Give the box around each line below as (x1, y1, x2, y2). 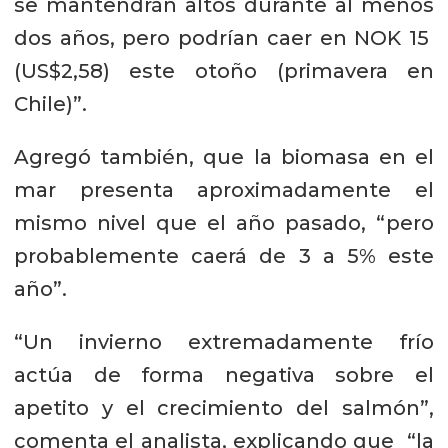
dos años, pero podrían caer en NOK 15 (13, 25, 435, 50)
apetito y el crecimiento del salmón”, (13, 395, 435, 420)
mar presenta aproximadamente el (13, 177, 435, 202)
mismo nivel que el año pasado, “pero (13, 210, 435, 235)
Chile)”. (13, 91, 87, 116)
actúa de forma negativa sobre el (13, 362, 435, 387)
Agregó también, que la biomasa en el (13, 144, 435, 169)
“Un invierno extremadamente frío (13, 329, 435, 354)
